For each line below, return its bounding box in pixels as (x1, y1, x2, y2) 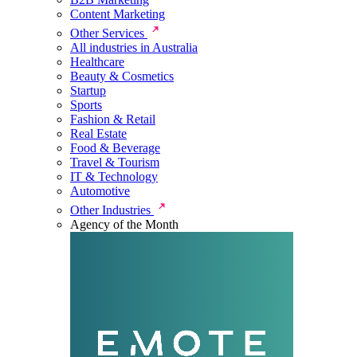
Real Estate (70, 127, 127, 140)
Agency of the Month (70, 218, 178, 231)
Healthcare (70, 55, 124, 69)
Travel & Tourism (70, 155, 159, 169)
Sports (70, 98, 102, 112)
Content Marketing (70, 7, 165, 21)
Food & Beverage (70, 141, 160, 155)
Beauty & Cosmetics (70, 69, 174, 83)
